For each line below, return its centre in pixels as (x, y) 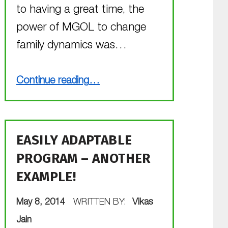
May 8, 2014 (42, 202)
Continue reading (52, 81)
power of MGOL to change (81, 28)
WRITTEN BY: (101, 202)
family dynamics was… (71, 46)
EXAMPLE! (46, 177)
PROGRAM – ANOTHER (83, 158)
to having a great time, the (80, 10)
